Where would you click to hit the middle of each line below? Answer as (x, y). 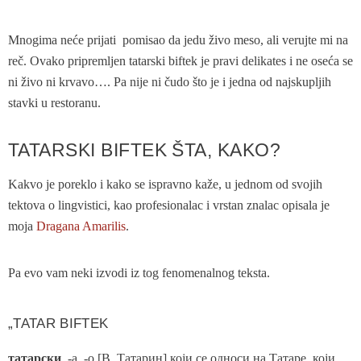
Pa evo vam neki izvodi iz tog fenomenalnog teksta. (139, 272)
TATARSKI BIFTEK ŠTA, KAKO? (145, 149)
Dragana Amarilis (81, 226)
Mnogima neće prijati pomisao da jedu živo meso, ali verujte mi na (178, 39)
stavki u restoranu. (54, 102)
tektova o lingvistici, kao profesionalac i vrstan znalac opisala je (169, 205)
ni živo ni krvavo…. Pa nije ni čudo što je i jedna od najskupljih (170, 81)
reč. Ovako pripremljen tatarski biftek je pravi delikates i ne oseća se (180, 60)
